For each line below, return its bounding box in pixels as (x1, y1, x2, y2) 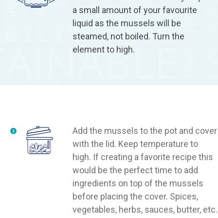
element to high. (73, 44, 135, 54)
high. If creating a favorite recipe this (73, 151, 214, 162)
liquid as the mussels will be (73, 18, 182, 28)
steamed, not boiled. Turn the (73, 31, 185, 41)
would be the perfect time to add (73, 164, 199, 175)
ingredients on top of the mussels (73, 178, 204, 188)
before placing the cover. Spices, (73, 191, 199, 201)
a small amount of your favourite (73, 4, 198, 15)
